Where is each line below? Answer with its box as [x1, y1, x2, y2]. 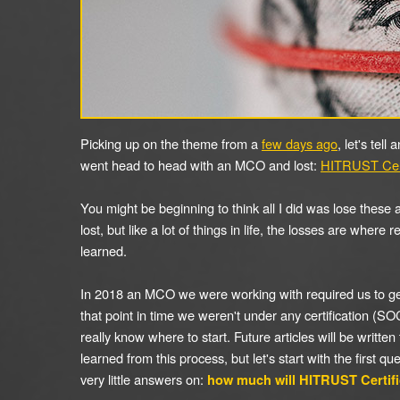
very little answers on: [80, 370, 207, 388]
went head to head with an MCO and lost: [80, 155, 321, 174]
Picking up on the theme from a [80, 134, 262, 153]
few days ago [262, 134, 337, 153]
